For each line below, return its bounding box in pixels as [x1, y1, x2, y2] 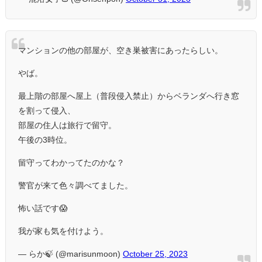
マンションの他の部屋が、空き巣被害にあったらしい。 [18, 46, 223, 55]
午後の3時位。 [18, 136, 72, 144]
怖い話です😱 [18, 204, 68, 213]
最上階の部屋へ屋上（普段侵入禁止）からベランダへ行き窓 [18, 92, 239, 101]
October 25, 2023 [123, 250, 188, 258]
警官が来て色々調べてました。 [18, 181, 133, 190]
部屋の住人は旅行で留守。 [18, 121, 116, 130]
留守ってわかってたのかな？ [18, 158, 125, 167]
